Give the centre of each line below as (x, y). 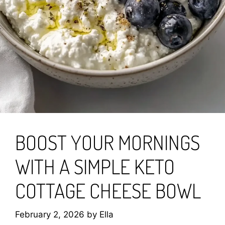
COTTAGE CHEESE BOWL (108, 191)
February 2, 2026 (50, 214)
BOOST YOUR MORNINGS (107, 142)
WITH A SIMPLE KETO (95, 166)
